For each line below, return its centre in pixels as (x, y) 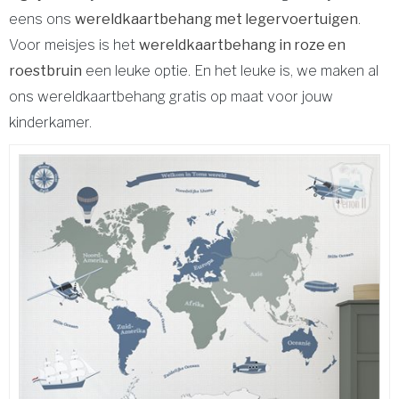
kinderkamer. (50, 122)
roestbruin (45, 71)
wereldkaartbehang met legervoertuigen (216, 19)
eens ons (42, 19)
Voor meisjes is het (74, 45)
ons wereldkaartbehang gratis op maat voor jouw (171, 97)
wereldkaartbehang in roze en (242, 45)
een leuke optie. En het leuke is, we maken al (230, 71)
